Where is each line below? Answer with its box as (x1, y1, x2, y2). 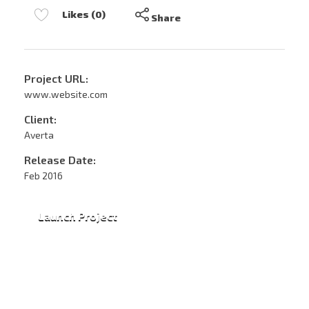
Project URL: (24, 71, 88, 85)
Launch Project (38, 208, 117, 222)
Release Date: (24, 152, 96, 166)
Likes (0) (62, 8, 106, 21)
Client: (24, 112, 57, 126)
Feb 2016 (24, 169, 63, 181)
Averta (24, 128, 54, 141)
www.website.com (24, 88, 108, 100)
